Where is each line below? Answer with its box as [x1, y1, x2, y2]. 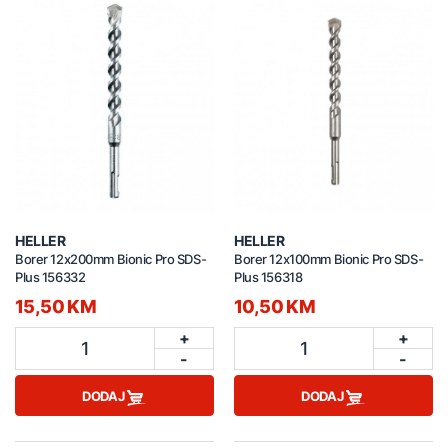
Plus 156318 [234, 269, 303, 286]
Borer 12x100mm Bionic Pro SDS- [234, 251, 424, 268]
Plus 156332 [15, 269, 86, 286]
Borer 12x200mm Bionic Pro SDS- [15, 251, 207, 268]
